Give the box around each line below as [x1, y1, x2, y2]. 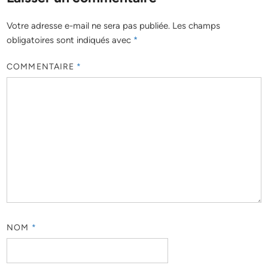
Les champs [172, 20, 221, 31]
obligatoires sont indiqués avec [7, 34, 134, 45]
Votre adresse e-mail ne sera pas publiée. [7, 20, 170, 31]
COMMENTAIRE [7, 62, 77, 72]
